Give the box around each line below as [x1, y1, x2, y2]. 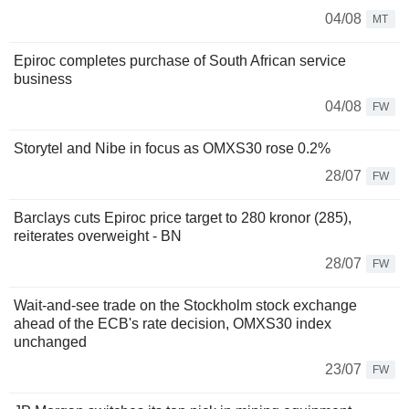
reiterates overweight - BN [14, 227, 182, 244]
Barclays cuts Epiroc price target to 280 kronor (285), [14, 209, 351, 225]
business [14, 70, 72, 87]
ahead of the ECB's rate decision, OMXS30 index [14, 315, 331, 331]
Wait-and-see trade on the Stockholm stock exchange [14, 297, 357, 313]
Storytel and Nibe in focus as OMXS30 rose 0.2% [14, 140, 330, 156]
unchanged [14, 333, 87, 350]
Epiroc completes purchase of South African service [14, 52, 346, 68]
